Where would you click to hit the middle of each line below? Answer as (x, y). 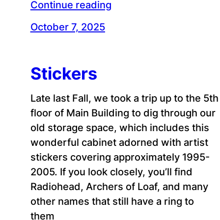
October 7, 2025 (68, 27)
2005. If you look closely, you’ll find (111, 171)
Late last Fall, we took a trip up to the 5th (124, 98)
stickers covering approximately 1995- (120, 157)
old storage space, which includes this (120, 127)
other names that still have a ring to (112, 201)
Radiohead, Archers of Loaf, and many (119, 186)
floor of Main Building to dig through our (123, 112)
